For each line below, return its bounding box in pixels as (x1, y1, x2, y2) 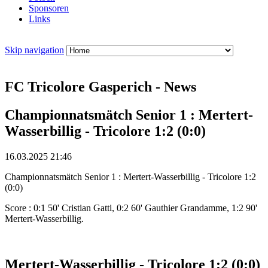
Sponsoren (29, 3, 69, 14)
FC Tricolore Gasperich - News (5, 79, 196, 95)
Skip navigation (5, 45, 64, 56)
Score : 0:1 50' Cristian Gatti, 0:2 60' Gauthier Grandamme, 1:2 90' (5, 202, 257, 213)
